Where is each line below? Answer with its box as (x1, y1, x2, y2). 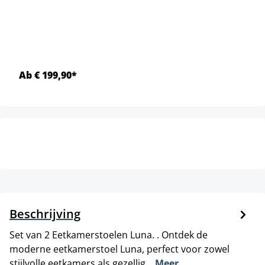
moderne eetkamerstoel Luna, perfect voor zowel (9, 243, 230, 256)
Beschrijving (9, 206, 80, 222)
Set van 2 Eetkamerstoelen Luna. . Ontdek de (9, 228, 208, 241)
